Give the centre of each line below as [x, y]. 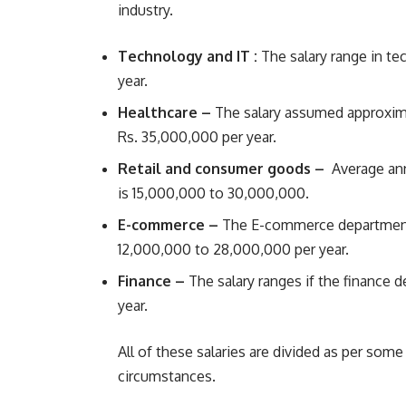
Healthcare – [164, 113]
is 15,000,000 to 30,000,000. [215, 193]
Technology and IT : [188, 57]
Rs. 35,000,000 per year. [199, 137]
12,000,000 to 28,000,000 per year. [235, 250]
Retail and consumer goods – [221, 169]
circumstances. [169, 377]
